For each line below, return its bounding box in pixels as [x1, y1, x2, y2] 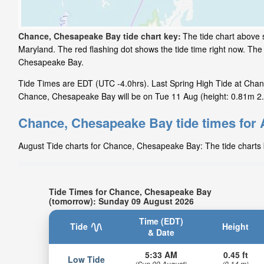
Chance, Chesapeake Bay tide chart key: [18, 30, 181, 42]
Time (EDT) [138, 214, 183, 227]
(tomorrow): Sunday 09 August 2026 [48, 194, 194, 207]
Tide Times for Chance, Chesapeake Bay [48, 185, 212, 197]
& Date [147, 226, 174, 238]
